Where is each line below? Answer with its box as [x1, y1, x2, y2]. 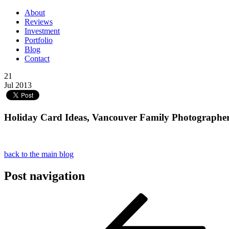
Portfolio [25, 36, 53, 44]
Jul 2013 [4, 81, 32, 89]
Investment [25, 27, 60, 35]
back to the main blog [4, 150, 74, 159]
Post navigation [4, 169, 85, 183]
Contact [25, 54, 50, 63]
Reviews [25, 17, 53, 26]
